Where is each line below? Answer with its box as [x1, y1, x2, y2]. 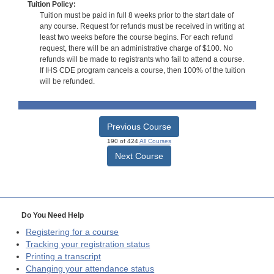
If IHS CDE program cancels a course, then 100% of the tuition [39, 66, 245, 75]
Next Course [114, 151, 163, 161]
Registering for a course [26, 228, 119, 237]
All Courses [139, 138, 171, 145]
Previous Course [106, 122, 171, 132]
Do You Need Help [21, 211, 84, 220]
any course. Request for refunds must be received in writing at [39, 22, 244, 31]
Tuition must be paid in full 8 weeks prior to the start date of [39, 11, 234, 20]
